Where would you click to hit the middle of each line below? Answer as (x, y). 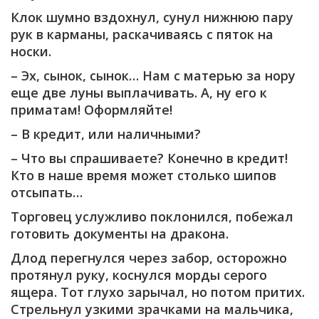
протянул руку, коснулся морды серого (139, 274)
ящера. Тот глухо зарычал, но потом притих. (158, 292)
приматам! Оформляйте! (91, 109)
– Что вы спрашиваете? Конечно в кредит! (149, 158)
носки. (31, 51)
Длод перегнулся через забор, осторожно (149, 257)
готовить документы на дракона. (120, 233)
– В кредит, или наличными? (106, 134)
